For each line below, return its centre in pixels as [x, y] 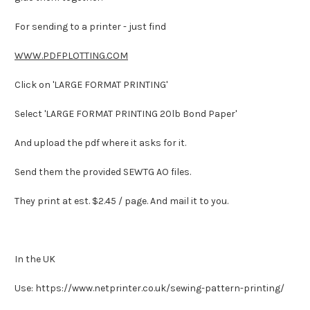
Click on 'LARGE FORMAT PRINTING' [91, 84]
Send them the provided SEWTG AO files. [103, 172]
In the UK [35, 259]
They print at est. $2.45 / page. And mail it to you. [121, 201]
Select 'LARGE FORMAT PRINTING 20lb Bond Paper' [126, 113]
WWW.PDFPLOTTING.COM [71, 55]
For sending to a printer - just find [90, 26]
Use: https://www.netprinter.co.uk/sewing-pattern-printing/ [149, 288]
